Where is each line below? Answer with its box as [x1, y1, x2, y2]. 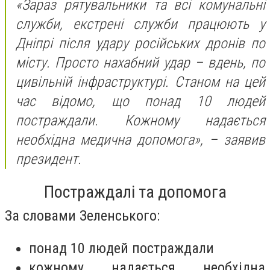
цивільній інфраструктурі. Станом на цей [16, 74, 265, 91]
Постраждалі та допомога [43, 181, 227, 202]
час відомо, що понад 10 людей [16, 93, 265, 110]
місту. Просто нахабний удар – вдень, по [16, 54, 265, 72]
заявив [218, 131, 265, 149]
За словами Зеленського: [5, 207, 160, 224]
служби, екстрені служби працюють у [16, 16, 265, 33]
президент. [16, 151, 81, 168]
